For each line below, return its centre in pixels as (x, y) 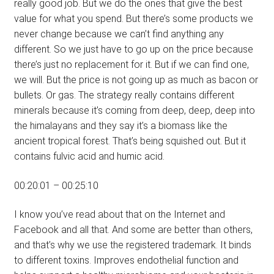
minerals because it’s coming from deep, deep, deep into (134, 111)
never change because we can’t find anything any (119, 34)
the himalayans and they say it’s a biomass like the (120, 126)
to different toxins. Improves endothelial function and (126, 261)
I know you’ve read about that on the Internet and (119, 215)
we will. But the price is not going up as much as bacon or (136, 80)
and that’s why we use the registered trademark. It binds (132, 245)
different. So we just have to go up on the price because (133, 50)
